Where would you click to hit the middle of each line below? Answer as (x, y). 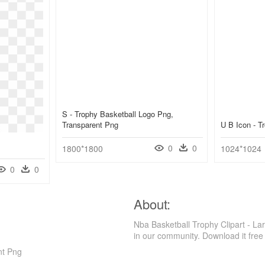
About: (152, 204)
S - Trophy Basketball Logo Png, (118, 114)
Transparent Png (90, 125)
